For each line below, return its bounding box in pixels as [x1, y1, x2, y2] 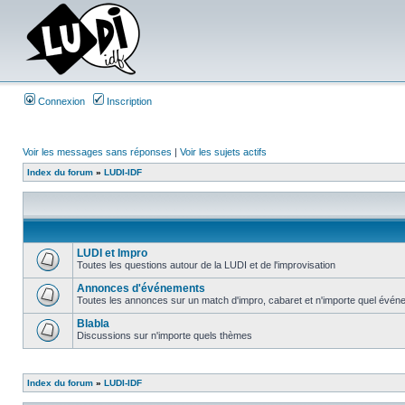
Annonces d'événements [77, 282, 205, 295]
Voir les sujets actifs [180, 146, 267, 157]
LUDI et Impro [77, 247, 147, 259]
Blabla [77, 317, 109, 330]
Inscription [104, 96, 152, 107]
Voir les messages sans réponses [23, 146, 172, 157]
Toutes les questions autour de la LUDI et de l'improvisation [77, 259, 335, 270]
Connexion [35, 96, 85, 107]
